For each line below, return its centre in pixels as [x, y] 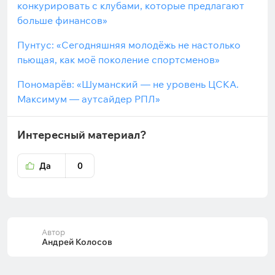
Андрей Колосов [77, 242]
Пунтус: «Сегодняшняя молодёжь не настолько [129, 45]
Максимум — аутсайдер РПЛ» [89, 99]
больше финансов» [62, 20]
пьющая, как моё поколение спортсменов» [118, 60]
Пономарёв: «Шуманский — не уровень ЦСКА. [128, 84]
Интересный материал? [82, 135]
